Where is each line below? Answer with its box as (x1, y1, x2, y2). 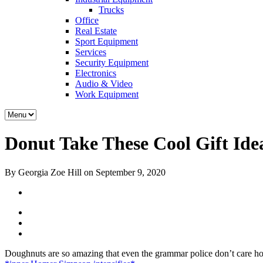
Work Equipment (75, 89, 139, 99)
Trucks (99, 5, 124, 15)
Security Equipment (75, 58, 149, 68)
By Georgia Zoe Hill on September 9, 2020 (5, 167, 166, 177)
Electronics (75, 68, 116, 78)
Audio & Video (75, 79, 133, 89)
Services (75, 47, 106, 57)
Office (75, 15, 99, 25)
